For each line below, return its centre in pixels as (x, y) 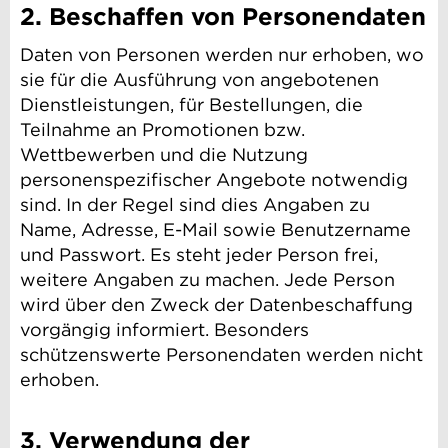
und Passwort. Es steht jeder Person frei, (199, 255)
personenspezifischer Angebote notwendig (214, 180)
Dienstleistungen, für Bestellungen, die (191, 105)
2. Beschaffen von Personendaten (223, 17)
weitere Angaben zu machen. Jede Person (207, 280)
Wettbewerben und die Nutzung (164, 155)
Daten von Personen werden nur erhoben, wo (222, 55)
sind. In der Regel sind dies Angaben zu (195, 205)
